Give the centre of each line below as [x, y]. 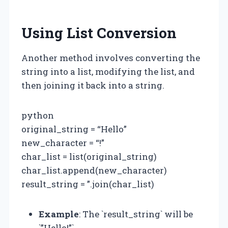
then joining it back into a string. [93, 85]
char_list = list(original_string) [89, 156]
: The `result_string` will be [136, 214]
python [38, 115]
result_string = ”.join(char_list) [88, 184]
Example [59, 214]
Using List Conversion [99, 33]
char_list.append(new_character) [94, 170]
